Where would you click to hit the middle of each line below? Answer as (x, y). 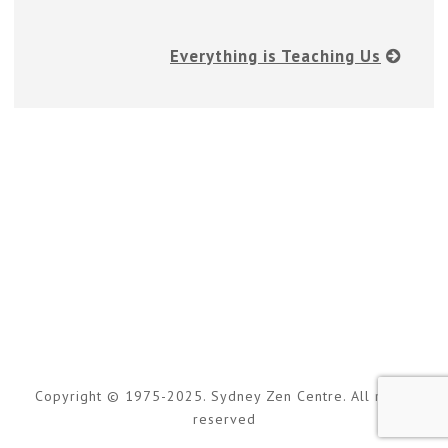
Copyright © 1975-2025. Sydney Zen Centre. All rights (224, 396)
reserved (224, 419)
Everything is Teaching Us (275, 56)
